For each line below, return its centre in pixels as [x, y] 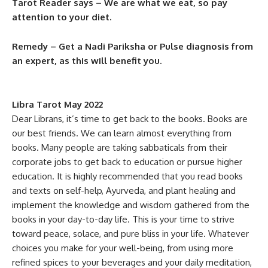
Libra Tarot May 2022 [57, 104]
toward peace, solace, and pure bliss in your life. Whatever [130, 234]
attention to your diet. [62, 17]
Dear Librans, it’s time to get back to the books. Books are [130, 119]
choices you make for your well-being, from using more [123, 248]
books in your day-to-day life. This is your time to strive [123, 219]
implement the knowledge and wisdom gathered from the [131, 205]
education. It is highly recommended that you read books [127, 176]
